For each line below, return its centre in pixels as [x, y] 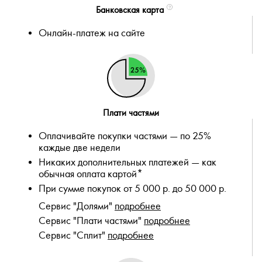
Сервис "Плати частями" [91, 221]
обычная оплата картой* [91, 174]
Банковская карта [130, 10]
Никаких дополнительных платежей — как [127, 163]
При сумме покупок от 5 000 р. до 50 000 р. [132, 189]
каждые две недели [80, 148]
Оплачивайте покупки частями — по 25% [125, 136]
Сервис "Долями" [77, 206]
